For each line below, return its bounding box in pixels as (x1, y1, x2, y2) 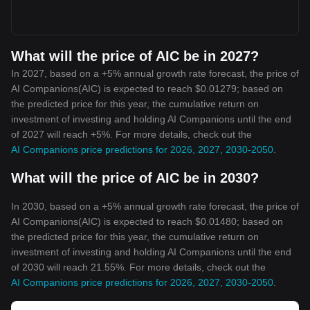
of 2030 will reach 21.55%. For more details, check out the (11, 262, 266, 273)
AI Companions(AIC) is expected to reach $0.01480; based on (11, 216, 283, 227)
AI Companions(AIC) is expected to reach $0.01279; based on (11, 83, 283, 94)
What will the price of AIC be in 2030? (11, 170, 259, 185)
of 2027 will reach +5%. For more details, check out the (11, 129, 252, 140)
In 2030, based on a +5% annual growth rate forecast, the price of (11, 201, 299, 212)
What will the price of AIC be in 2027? (11, 48, 259, 64)
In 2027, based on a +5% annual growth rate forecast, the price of (11, 68, 299, 79)
